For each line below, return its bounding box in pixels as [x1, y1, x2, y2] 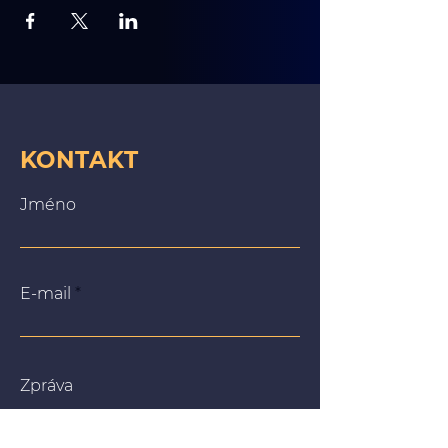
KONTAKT [20, 146, 139, 174]
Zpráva [20, 376, 73, 395]
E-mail [20, 284, 71, 303]
